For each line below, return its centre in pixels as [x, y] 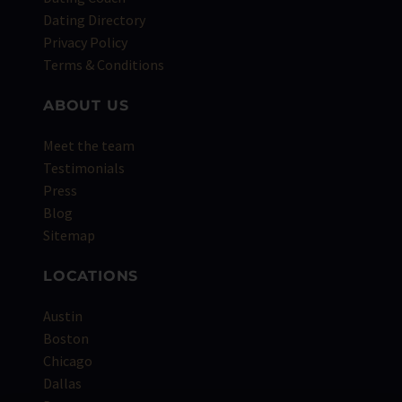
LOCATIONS [91, 275]
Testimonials [84, 167]
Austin [63, 315]
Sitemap [69, 235]
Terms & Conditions [104, 64]
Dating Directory [94, 19]
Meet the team [89, 145]
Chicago [68, 360]
